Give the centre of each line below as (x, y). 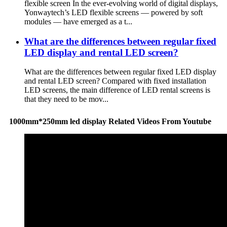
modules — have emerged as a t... (78, 21)
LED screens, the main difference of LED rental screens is (117, 90)
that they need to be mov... (66, 99)
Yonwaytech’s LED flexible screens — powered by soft (113, 12)
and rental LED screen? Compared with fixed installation (115, 81)
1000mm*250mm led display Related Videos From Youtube (110, 121)
